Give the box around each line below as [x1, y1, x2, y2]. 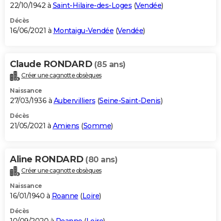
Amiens [52, 121, 79, 131]
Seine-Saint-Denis [99, 96, 161, 106]
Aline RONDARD [10, 154, 85, 165]
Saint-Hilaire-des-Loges [52, 1, 132, 10]
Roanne [51, 191, 78, 201]
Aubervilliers [53, 96, 95, 106]
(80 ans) [85, 155, 117, 165]
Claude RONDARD [10, 59, 94, 70]
